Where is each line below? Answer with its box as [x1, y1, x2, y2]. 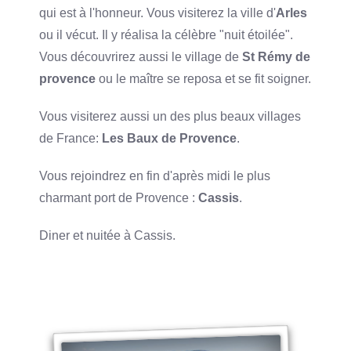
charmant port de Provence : [39, 190, 199, 204]
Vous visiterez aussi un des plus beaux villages [39, 109, 302, 123]
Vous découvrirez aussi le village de [39, 49, 243, 63]
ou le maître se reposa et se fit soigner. [96, 71, 312, 85]
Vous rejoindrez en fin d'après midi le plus [39, 168, 271, 183]
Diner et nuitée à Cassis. [39, 228, 176, 242]
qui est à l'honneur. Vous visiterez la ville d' [39, 5, 277, 20]
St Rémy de [242, 49, 311, 63]
